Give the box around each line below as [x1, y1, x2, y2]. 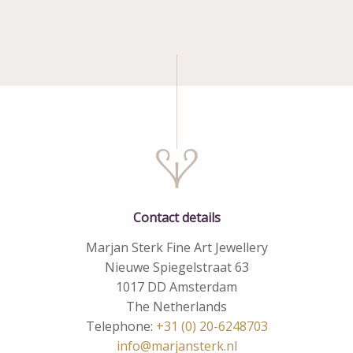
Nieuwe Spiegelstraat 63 [104, 258, 249, 277]
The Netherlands [126, 298, 227, 316]
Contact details [132, 209, 221, 227]
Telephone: [85, 318, 156, 336]
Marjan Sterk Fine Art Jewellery [85, 239, 268, 257]
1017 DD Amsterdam [116, 278, 237, 296]
